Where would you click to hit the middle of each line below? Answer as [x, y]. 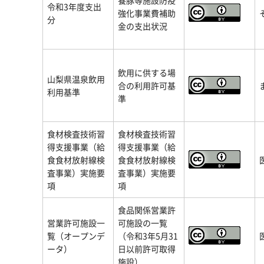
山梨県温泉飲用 [76, 79]
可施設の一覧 [143, 223]
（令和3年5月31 [148, 236]
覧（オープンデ [76, 236]
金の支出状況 [143, 26]
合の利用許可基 [147, 85]
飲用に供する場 [147, 72]
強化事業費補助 [147, 13]
